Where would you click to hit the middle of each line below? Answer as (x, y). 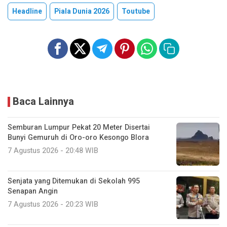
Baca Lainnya (43, 101)
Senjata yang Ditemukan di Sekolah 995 (74, 181)
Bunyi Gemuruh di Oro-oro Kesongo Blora (78, 137)
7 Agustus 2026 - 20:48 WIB (53, 150)
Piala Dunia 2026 (82, 11)
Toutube (136, 11)
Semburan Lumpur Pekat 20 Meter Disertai (79, 127)
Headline (27, 11)
